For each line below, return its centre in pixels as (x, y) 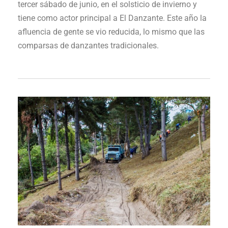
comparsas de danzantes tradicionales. (88, 46)
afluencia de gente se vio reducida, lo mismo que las (111, 32)
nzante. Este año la (173, 18)
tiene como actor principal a (69, 18)
